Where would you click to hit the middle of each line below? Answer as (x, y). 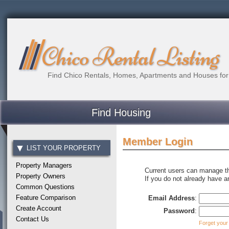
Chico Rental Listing (130, 57)
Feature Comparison (46, 197)
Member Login (158, 141)
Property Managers (44, 165)
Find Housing (121, 112)
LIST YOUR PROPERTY (63, 148)
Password (179, 211)
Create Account (39, 208)
